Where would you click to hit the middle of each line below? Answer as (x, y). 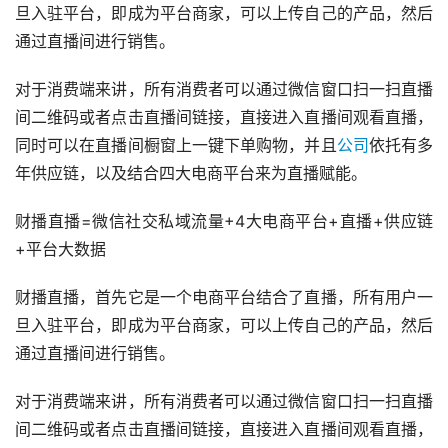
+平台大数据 (60, 249)
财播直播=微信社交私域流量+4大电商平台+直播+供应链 (224, 221)
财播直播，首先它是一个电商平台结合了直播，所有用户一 (224, 297)
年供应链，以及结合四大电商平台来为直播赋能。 (191, 173)
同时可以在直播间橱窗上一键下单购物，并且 (176, 145)
